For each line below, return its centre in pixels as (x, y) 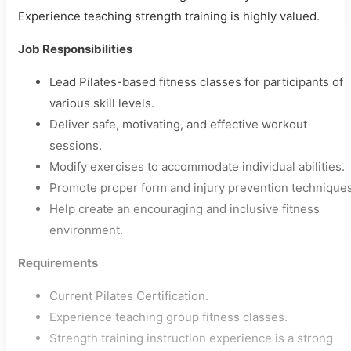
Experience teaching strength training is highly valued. (169, 16)
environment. (86, 230)
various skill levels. (102, 103)
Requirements (58, 263)
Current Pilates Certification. (129, 296)
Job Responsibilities (75, 49)
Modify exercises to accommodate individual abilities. (197, 167)
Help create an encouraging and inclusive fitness (185, 209)
